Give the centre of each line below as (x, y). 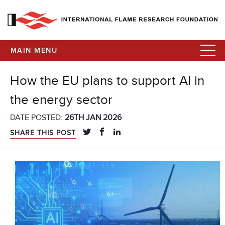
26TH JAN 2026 (93, 118)
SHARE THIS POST (43, 133)
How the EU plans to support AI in (107, 81)
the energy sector (61, 100)
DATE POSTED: (37, 118)
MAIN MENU (34, 51)
